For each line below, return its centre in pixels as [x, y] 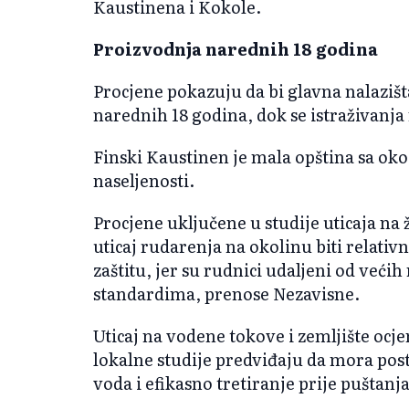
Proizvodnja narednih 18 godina [236, 48]
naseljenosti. [144, 180]
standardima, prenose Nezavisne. [226, 293]
